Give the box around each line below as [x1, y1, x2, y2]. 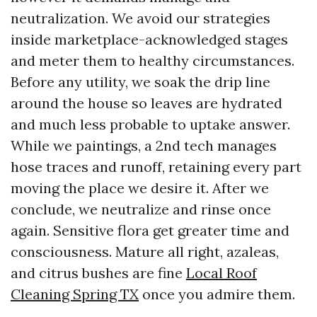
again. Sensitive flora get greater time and [11, 221, 289, 239]
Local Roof [186, 264, 257, 282]
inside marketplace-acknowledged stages [11, 30, 288, 48]
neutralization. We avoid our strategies [11, 9, 270, 27]
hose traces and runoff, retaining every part [11, 158, 301, 175]
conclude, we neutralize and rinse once [11, 200, 271, 218]
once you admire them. [139, 285, 295, 303]
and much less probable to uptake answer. [11, 115, 290, 133]
